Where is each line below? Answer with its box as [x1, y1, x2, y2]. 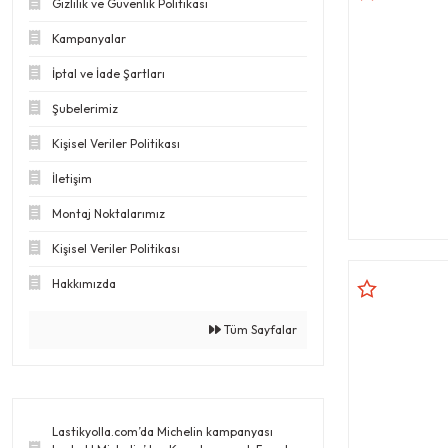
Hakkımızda [52, 275, 116, 291]
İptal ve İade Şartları [52, 65, 165, 81]
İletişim [52, 170, 92, 186]
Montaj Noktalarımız [52, 205, 165, 221]
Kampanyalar [52, 30, 126, 46]
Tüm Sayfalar [221, 321, 297, 337]
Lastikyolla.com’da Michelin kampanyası [52, 423, 273, 439]
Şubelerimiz [52, 100, 118, 116]
